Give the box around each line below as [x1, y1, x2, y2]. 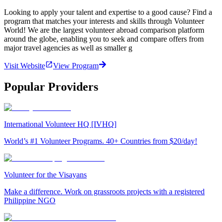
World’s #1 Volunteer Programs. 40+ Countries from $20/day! [4, 137, 197, 146]
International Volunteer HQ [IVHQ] [4, 120, 116, 129]
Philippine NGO [4, 196, 55, 205]
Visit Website [4, 61, 45, 70]
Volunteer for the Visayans [4, 170, 87, 179]
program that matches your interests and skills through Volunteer [4, 16, 204, 25]
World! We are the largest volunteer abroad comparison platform [4, 25, 204, 34]
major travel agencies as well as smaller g [4, 43, 132, 52]
